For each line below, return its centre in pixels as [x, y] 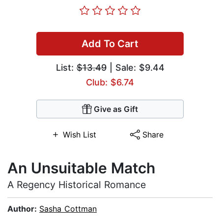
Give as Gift [116, 109]
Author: [23, 209]
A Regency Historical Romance [77, 185]
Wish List [79, 135]
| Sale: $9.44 [135, 68]
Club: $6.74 [110, 82]
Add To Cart [110, 44]
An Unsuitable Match [81, 168]
